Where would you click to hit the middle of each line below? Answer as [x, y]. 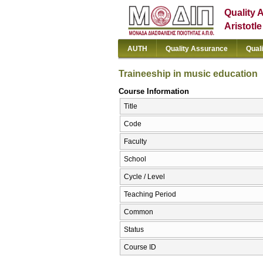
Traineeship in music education [188, 73]
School [135, 159]
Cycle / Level [144, 177]
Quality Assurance [197, 49]
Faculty [135, 142]
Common [139, 212]
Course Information [154, 91]
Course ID [140, 247]
